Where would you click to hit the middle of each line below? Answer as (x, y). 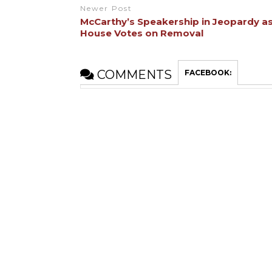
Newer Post (106, 8)
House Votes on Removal (141, 33)
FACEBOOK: (208, 72)
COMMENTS (133, 74)
